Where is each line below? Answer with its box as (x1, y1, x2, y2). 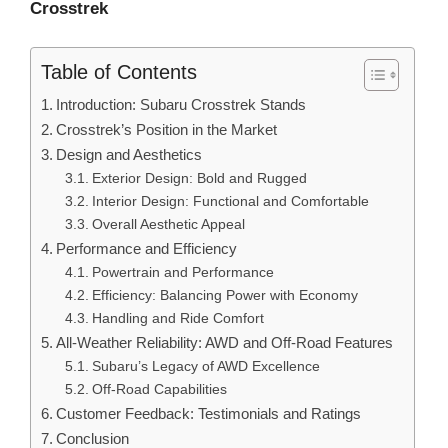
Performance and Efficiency (56, 239, 238, 257)
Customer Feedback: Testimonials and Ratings (56, 404, 362, 422)
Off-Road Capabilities (91, 381, 227, 397)
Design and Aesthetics (56, 145, 203, 163)
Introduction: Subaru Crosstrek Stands (56, 95, 307, 113)
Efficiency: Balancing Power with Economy (91, 287, 358, 303)
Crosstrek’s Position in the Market (56, 120, 278, 138)
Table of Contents (41, 60, 197, 83)
